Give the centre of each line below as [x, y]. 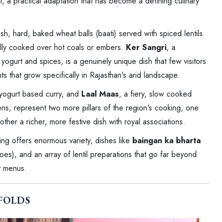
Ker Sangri [146, 47]
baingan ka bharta [166, 140]
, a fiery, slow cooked [155, 94]
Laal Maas [100, 94]
